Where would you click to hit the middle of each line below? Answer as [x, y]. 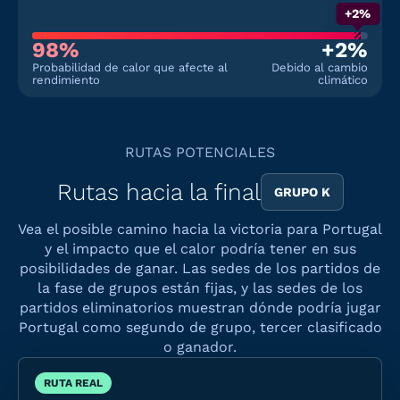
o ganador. [200, 347]
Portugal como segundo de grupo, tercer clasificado [200, 327]
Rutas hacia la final [158, 192]
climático [343, 80]
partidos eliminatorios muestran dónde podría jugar [200, 308]
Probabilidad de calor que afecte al [130, 67]
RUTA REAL [73, 383]
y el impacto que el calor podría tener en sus [200, 249]
